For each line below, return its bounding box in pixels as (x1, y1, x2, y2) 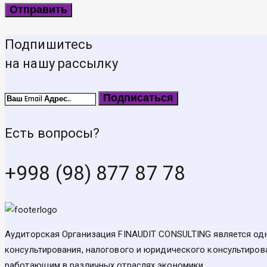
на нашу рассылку (5, 56, 118, 72)
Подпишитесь (5, 37, 93, 52)
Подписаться (103, 91, 174, 105)
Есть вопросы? (5, 125, 100, 141)
